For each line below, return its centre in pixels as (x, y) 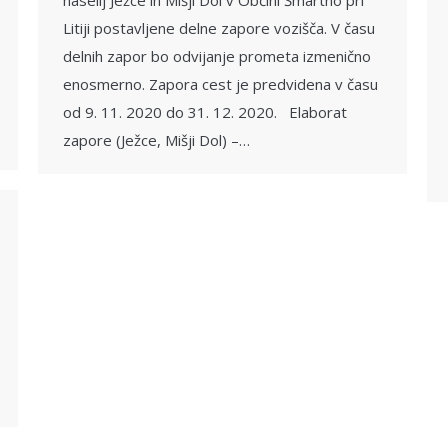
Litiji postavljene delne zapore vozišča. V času (219, 28)
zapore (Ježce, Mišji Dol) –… (156, 140)
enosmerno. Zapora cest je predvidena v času (220, 84)
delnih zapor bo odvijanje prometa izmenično (217, 56)
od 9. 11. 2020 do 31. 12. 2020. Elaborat (205, 112)
